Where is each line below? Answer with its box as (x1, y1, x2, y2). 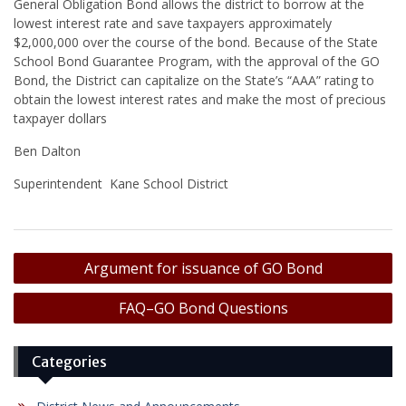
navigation (13, 272, 108, 295)
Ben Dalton (14, 142, 81, 160)
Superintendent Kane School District (14, 175, 232, 193)
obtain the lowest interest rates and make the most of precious (14, 91, 386, 109)
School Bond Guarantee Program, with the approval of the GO (14, 53, 380, 71)
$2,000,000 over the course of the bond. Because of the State (14, 34, 378, 52)
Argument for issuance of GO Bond (83, 258, 323, 279)
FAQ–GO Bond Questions (118, 298, 288, 319)
